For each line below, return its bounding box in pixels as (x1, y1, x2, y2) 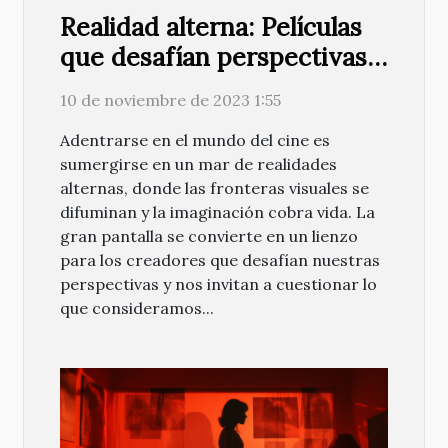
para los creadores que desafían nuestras (60, 249, 380, 270)
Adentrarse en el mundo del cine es (60, 129, 330, 150)
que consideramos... (60, 297, 214, 318)
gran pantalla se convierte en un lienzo (60, 225, 358, 246)
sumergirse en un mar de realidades (60, 153, 337, 174)
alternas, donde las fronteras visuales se (60, 177, 369, 198)
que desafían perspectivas (60, 40, 367, 73)
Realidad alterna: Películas (60, 10, 362, 43)
